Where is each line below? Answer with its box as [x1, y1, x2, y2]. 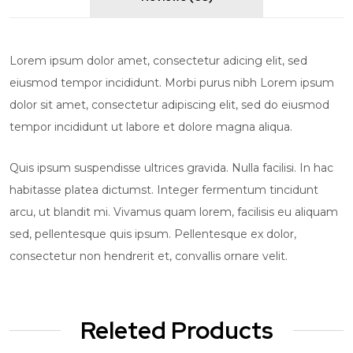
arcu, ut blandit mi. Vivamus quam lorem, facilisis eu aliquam [9, 205, 338, 219]
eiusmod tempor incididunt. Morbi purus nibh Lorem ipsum [9, 76, 334, 90]
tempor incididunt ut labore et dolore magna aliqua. [9, 120, 292, 134]
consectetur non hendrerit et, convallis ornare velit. [9, 249, 288, 263]
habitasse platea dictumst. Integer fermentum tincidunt [9, 183, 318, 197]
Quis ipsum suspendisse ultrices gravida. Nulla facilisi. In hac [9, 161, 333, 175]
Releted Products [80, 314, 273, 346]
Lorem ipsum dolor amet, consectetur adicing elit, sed [9, 54, 307, 68]
